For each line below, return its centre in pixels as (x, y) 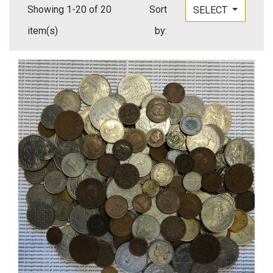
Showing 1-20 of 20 (69, 10)
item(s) (43, 31)
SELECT (211, 10)
